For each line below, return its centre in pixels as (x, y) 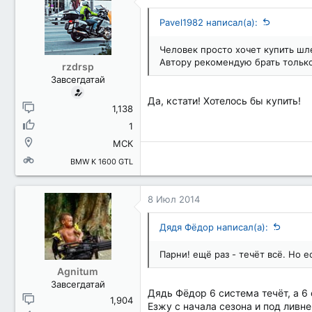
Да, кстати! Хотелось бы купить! (224, 101)
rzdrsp (78, 67)
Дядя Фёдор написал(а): (214, 227)
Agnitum (78, 271)
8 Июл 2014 (174, 199)
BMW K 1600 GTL (102, 162)
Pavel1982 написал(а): (209, 22)
